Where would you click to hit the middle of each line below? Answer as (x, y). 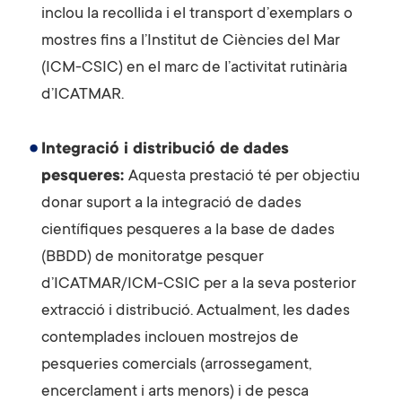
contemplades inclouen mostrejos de (170, 338)
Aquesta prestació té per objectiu (244, 176)
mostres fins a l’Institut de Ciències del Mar (191, 41)
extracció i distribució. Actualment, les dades (196, 311)
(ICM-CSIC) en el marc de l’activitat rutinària (194, 68)
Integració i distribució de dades (165, 149)
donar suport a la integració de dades (171, 203)
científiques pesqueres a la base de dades (188, 230)
